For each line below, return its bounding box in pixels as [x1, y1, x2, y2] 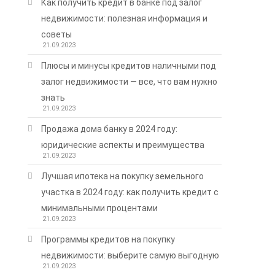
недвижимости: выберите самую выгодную [41, 250, 220, 260]
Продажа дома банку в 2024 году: [41, 123, 178, 134]
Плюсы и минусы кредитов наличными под [41, 60, 217, 71]
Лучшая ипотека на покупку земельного [41, 171, 204, 181]
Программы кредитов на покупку [41, 234, 176, 244]
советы [41, 29, 72, 39]
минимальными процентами [41, 203, 158, 213]
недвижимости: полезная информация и [41, 13, 208, 23]
